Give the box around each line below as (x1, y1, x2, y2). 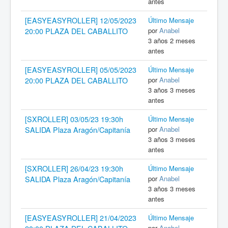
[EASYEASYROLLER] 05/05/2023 (25, 65, 136, 75)
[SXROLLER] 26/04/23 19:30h (25, 163, 123, 174)
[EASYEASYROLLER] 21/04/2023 (25, 213, 136, 223)
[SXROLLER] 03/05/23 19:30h (25, 114, 123, 125)
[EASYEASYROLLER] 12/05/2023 (25, 15, 136, 26)
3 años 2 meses (148, 36, 195, 46)
